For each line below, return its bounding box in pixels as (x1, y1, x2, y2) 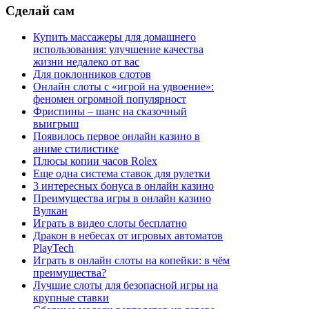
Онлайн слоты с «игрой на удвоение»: (33, 81, 214, 93)
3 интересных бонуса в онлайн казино (33, 180, 214, 192)
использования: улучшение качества (33, 43, 203, 56)
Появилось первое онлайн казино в (33, 130, 200, 143)
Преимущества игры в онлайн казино (33, 192, 211, 205)
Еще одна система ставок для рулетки (33, 168, 210, 180)
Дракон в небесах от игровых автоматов (33, 230, 223, 242)
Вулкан (33, 205, 68, 217)
